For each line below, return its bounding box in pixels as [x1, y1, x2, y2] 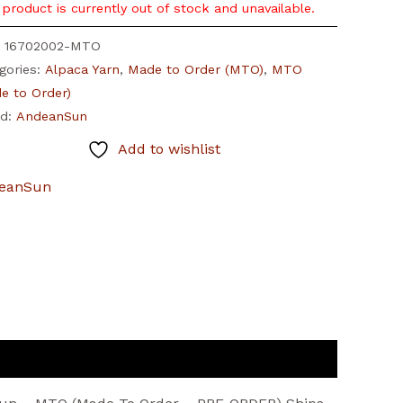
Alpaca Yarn [44, 61, 120, 76]
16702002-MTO [4, 38, 101, 53]
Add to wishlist [117, 140, 220, 158]
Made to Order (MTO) [127, 61, 264, 76]
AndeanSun [15, 108, 87, 123]
